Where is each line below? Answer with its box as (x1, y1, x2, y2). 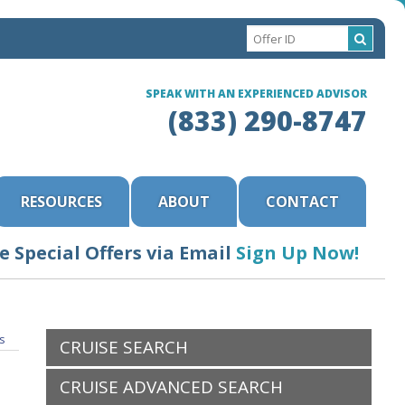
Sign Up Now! (236, 240, 359, 265)
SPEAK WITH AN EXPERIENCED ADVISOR (146, 86, 367, 101)
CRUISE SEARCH (60, 335, 188, 359)
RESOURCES (21, 192, 102, 212)
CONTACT (266, 192, 339, 212)
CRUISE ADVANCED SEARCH (60, 375, 283, 399)
